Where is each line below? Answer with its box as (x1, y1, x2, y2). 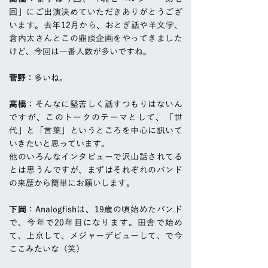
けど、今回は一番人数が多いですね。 (9, 47, 151, 56)
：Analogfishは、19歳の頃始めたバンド (26, 205, 183, 214)
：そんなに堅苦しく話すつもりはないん (26, 100, 183, 109)
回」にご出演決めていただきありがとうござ (9, 8, 182, 17)
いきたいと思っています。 (9, 139, 109, 148)
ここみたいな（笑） (9, 245, 84, 254)
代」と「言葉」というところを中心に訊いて (9, 126, 182, 135)
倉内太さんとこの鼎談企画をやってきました (9, 34, 182, 43)
